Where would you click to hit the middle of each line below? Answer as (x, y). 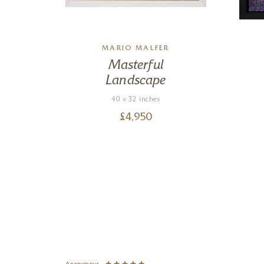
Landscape (136, 81)
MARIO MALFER (136, 49)
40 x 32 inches (136, 100)
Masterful (136, 66)
